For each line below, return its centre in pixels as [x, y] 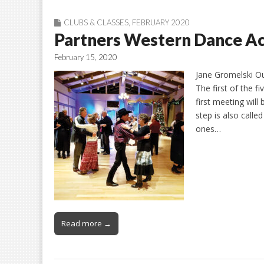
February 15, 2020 [86, 57]
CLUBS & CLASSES [96, 22]
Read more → [86, 224]
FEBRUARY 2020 [161, 22]
